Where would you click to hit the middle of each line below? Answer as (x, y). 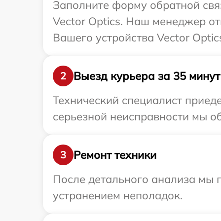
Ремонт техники (115, 155)
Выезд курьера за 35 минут (147, 76)
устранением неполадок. (118, 196)
